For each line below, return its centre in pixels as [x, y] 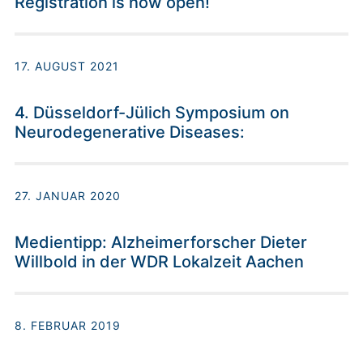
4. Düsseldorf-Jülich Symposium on [152, 113]
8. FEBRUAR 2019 [68, 326]
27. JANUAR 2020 [68, 196]
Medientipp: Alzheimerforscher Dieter [161, 243]
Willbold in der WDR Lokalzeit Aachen [159, 262]
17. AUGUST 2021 [67, 66]
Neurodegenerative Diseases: [130, 132]
